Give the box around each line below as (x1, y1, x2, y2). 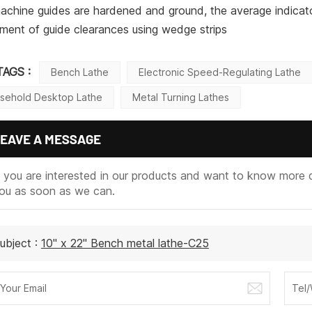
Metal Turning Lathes (132, 91, 230, 103)
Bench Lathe (51, 65, 109, 78)
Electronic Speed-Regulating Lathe (139, 65, 302, 78)
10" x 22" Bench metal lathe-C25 (40, 236, 209, 251)
